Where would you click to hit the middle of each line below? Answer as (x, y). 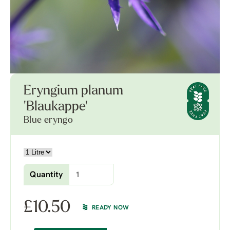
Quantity (46, 175)
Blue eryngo (48, 120)
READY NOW (111, 208)
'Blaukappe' (56, 107)
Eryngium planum (73, 91)
